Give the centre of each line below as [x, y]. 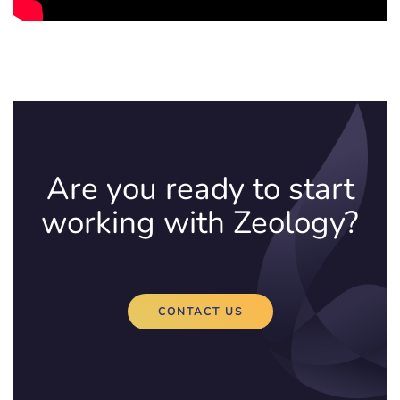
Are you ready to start [200, 188]
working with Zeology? [200, 222]
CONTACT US [200, 311]
